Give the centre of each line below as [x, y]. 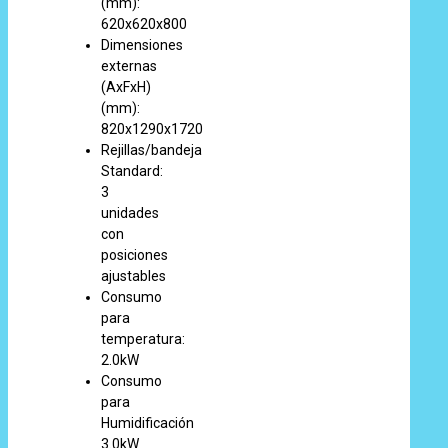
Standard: [132, 171]
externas [129, 66]
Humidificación [148, 423]
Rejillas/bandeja [152, 150]
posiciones [135, 255]
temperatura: [143, 339]
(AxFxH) [126, 87]
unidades [130, 213]
